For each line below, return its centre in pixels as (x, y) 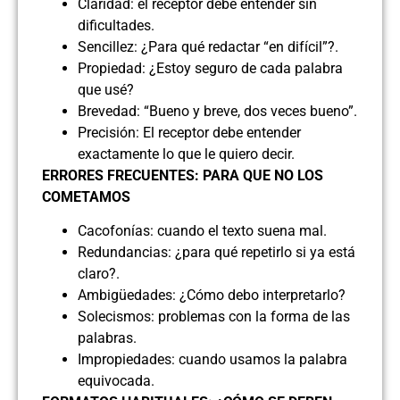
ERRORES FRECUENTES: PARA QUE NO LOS (183, 176)
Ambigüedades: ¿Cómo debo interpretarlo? (212, 296)
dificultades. (116, 26)
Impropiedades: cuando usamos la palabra (212, 360)
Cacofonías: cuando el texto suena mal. (202, 231)
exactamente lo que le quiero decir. (186, 154)
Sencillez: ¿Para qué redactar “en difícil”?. (208, 47)
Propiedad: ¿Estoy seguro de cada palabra (210, 69)
